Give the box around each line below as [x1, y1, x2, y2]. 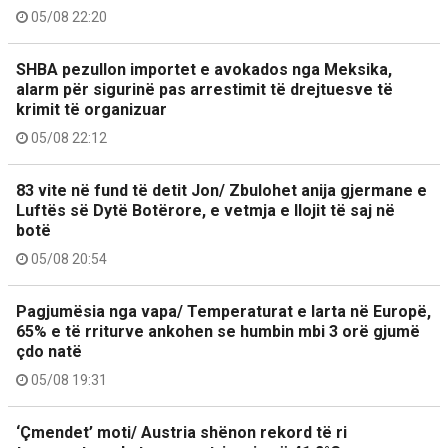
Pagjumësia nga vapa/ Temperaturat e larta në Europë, [16, 302, 431, 321]
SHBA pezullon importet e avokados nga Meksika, [16, 60, 392, 79]
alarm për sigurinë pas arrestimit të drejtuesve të [16, 80, 393, 99]
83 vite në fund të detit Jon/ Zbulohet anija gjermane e [16, 181, 427, 200]
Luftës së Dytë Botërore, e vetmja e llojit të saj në [16, 201, 395, 220]
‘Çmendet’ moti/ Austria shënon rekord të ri [16, 423, 347, 442]
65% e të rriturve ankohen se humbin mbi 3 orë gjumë [16, 322, 420, 341]
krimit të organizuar [16, 100, 167, 119]
